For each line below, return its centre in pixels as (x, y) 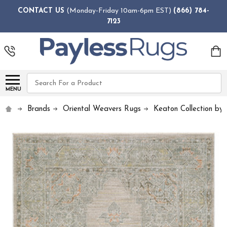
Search (39, 79)
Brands (39, 109)
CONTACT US (41, 11)
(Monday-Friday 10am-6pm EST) (119, 11)
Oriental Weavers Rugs (102, 109)
